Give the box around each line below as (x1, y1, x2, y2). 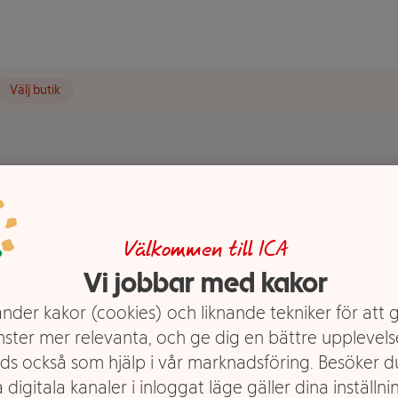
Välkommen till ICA (123, 239, 288, 261)
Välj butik (10, 83, 60, 98)
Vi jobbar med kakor (83, 265, 328, 299)
